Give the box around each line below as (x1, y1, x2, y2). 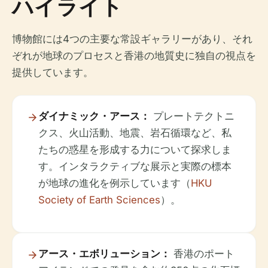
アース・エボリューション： (38, 248, 170, 260)
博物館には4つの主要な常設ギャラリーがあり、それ (12, 33, 252, 45)
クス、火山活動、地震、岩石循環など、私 (38, 127, 232, 139)
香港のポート (170, 248, 234, 260)
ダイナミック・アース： (38, 110, 150, 123)
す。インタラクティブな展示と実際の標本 (38, 160, 232, 173)
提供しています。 (12, 66, 93, 79)
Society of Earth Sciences (38, 194, 160, 206)
